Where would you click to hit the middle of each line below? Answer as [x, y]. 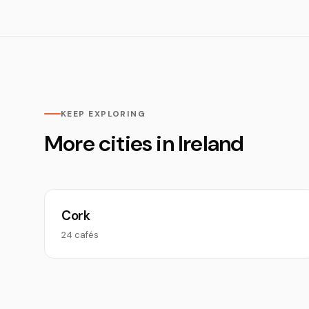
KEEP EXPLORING [103, 114]
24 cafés [80, 235]
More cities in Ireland [144, 143]
